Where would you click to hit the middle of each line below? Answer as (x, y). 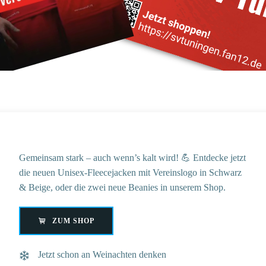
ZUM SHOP (73, 221)
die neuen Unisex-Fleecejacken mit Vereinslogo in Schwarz (130, 173)
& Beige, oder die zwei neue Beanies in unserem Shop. (122, 188)
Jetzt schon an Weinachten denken (102, 255)
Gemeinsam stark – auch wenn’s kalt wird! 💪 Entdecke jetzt (132, 158)
